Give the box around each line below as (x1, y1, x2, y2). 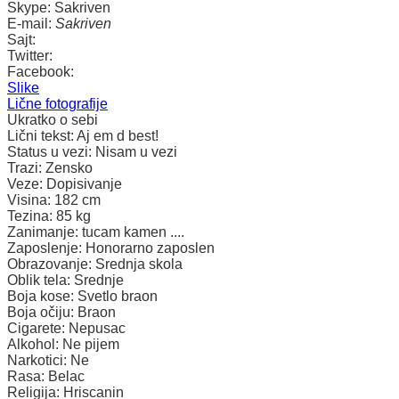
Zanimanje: (7, 224, 82, 240)
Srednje (74, 273, 124, 288)
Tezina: (7, 208, 56, 224)
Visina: (7, 192, 54, 208)
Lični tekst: (7, 128, 77, 143)
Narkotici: (7, 353, 70, 368)
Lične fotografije (7, 96, 108, 111)
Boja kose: (7, 289, 77, 304)
